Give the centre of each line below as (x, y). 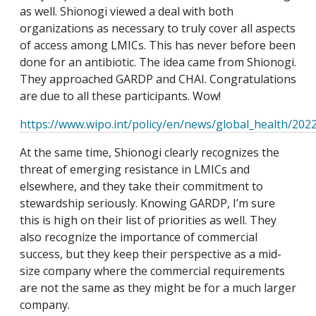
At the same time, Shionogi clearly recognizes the (150, 153)
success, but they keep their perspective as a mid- (151, 254)
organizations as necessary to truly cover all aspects (158, 29)
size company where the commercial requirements (152, 271)
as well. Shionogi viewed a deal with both (127, 12)
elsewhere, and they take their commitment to (141, 187)
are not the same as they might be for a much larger (158, 288)
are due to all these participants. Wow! (120, 96)
